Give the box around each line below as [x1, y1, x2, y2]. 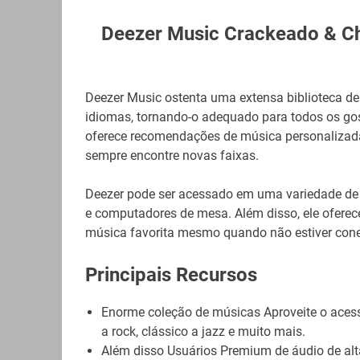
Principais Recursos [84, 264, 257, 287]
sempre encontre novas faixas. [84, 148, 259, 164]
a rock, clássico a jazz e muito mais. [100, 324, 305, 340]
